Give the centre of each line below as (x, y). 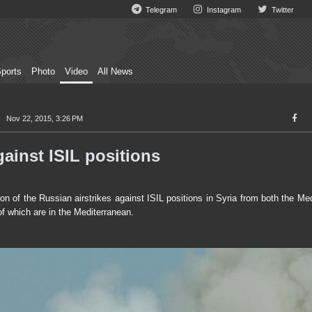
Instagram (223, 10)
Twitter (281, 10)
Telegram (161, 10)
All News (115, 72)
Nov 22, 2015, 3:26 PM (44, 118)
